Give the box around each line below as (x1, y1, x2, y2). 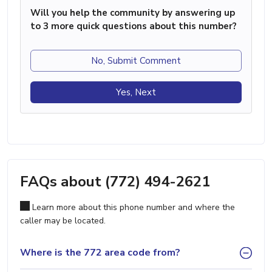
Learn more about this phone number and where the (30, 201, 235, 213)
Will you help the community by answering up (30, 6, 235, 19)
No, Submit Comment (91, 54, 181, 67)
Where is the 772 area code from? (20, 246, 180, 260)
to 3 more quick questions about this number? (30, 19, 237, 32)
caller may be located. (20, 214, 106, 226)
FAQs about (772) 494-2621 (20, 171, 210, 191)
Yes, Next (116, 86, 156, 98)
